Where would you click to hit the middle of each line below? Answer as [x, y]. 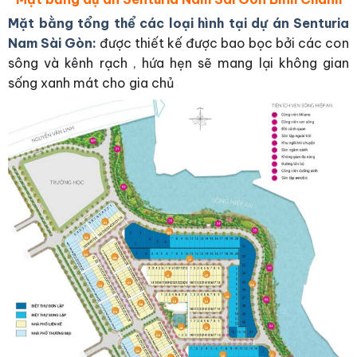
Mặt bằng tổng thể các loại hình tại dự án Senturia [178, 24]
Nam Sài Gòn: [52, 43]
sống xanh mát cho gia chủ [92, 83]
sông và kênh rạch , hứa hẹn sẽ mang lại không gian [178, 63]
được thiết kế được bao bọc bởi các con [224, 43]
